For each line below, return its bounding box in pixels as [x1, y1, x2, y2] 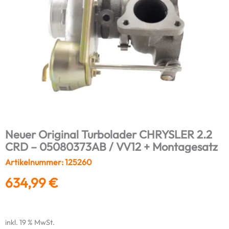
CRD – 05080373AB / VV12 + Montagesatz [5, 139, 218, 154]
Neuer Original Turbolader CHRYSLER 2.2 [5, 127, 212, 142]
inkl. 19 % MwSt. [5, 218, 55, 227]
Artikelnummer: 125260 [5, 156, 92, 167]
